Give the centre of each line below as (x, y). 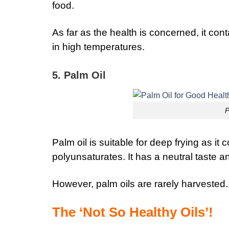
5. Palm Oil (79, 75)
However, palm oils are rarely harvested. (140, 184)
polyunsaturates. (90, 157)
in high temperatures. (98, 47)
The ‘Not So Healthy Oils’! (133, 212)
